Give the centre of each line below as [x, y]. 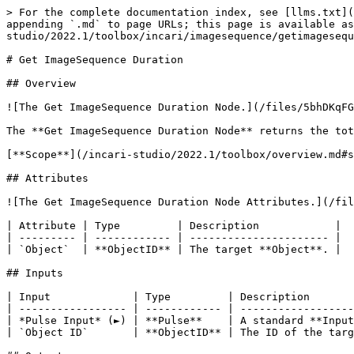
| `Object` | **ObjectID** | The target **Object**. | [174, 249]
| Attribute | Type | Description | [174, 226]
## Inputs [35, 273]
